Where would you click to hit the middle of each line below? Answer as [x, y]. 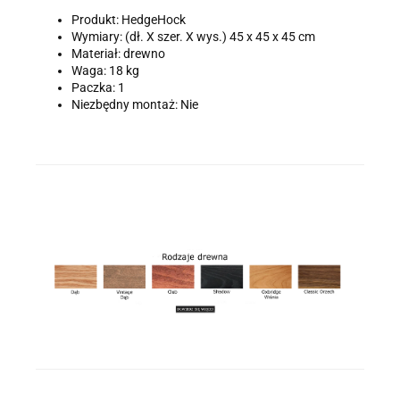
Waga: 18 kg [105, 70]
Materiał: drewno [118, 53]
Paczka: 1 [98, 87]
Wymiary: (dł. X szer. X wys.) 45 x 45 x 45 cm [193, 36]
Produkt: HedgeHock [129, 19]
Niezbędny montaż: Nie [135, 104]
